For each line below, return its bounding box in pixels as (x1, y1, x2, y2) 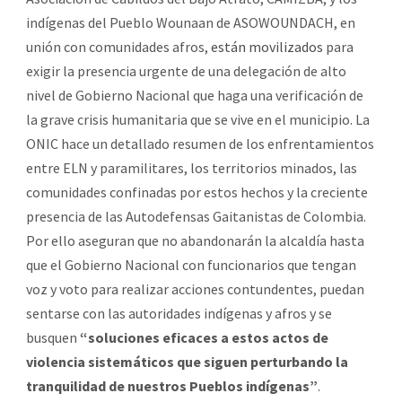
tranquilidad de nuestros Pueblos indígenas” (26, 377, 318, 396)
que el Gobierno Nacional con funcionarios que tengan (26, 256, 356, 275)
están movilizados (211, 38, 323, 57)
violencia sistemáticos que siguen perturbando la (26, 353, 348, 371)
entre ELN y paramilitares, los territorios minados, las (26, 159, 357, 178)
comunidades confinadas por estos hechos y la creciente (26, 183, 368, 202)
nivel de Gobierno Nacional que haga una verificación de (26, 86, 363, 105)
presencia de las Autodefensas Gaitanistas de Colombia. (26, 207, 366, 226)
